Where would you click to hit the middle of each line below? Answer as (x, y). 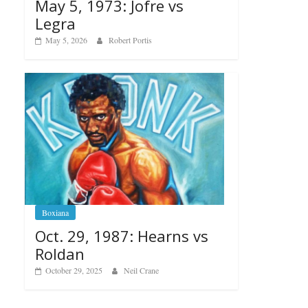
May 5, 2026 (66, 40)
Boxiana (55, 213)
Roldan (60, 254)
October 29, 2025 (74, 271)
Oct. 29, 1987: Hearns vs (122, 236)
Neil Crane (141, 271)
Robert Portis (130, 40)
